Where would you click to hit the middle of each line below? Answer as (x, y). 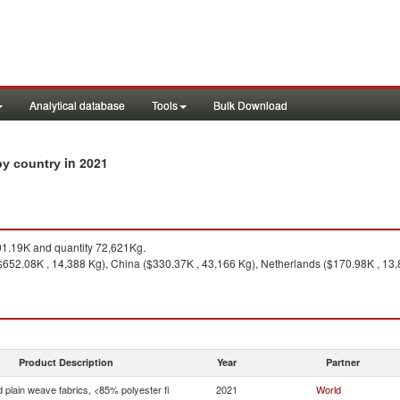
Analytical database (77, 105)
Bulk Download (250, 105)
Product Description (66, 362)
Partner (343, 362)
